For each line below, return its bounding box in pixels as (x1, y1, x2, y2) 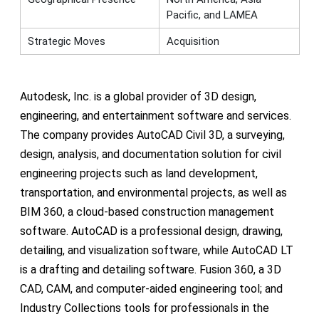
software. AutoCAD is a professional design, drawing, (19, 224, 283, 238)
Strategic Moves (27, 34, 105, 48)
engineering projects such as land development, (19, 166, 258, 180)
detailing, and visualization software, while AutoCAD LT (19, 243, 293, 257)
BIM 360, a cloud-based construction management (19, 204, 274, 219)
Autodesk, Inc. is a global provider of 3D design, (19, 89, 256, 103)
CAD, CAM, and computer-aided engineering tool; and (19, 281, 283, 296)
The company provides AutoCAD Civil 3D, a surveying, (19, 127, 285, 142)
